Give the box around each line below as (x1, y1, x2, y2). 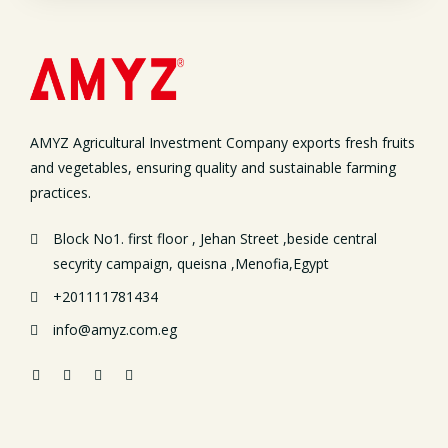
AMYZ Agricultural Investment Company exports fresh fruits (30, 133, 415, 152)
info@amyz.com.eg (53, 320, 177, 339)
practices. (30, 183, 91, 202)
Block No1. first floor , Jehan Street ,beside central (53, 229, 377, 248)
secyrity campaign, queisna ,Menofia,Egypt (53, 254, 329, 273)
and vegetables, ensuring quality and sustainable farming (30, 158, 396, 177)
